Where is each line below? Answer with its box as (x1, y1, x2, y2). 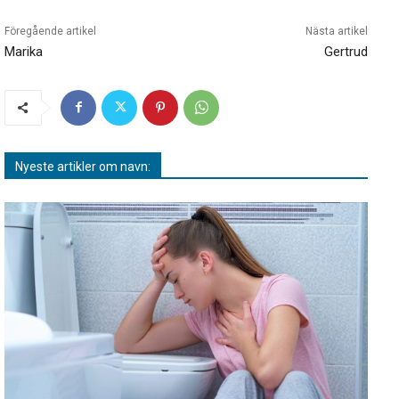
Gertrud (323, 43, 368, 60)
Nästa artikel (305, 24, 368, 37)
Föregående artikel (4, 24, 96, 37)
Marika (4, 43, 43, 60)
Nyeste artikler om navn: (15, 159, 151, 174)
